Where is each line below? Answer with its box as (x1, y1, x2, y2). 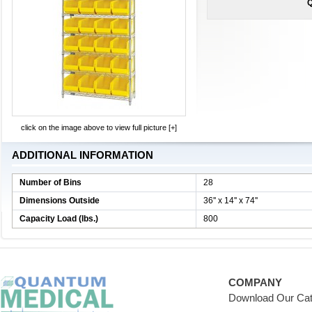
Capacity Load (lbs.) (19, 214, 98, 224)
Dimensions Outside (19, 196, 100, 205)
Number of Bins (19, 178, 81, 187)
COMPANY (228, 276, 283, 288)
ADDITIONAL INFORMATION (12, 149, 153, 161)
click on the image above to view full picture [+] (21, 123, 177, 132)
